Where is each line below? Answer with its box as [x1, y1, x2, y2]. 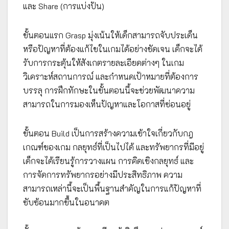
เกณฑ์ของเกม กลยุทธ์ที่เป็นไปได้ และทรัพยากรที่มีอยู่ [23, 141, 204, 152]
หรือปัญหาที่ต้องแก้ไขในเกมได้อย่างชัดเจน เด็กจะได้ [23, 43, 202, 54]
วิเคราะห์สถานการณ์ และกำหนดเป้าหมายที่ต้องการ [23, 71, 198, 82]
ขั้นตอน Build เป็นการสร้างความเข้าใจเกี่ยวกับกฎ [23, 127, 193, 139]
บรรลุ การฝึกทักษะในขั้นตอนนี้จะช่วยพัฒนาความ [23, 84, 195, 96]
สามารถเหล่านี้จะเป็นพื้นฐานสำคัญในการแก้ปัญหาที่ [23, 182, 201, 194]
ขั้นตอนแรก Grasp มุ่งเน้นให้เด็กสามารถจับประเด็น [23, 29, 198, 40]
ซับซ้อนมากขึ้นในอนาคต [23, 196, 109, 208]
